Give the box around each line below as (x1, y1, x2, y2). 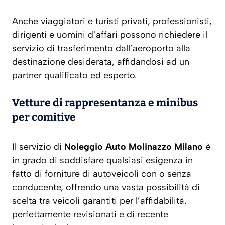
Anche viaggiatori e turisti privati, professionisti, (12, 16, 212, 27)
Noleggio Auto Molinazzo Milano (64, 141, 203, 153)
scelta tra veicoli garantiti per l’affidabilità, (12, 195, 187, 207)
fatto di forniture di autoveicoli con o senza (12, 168, 191, 180)
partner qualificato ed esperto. (12, 70, 137, 81)
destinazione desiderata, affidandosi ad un (12, 56, 189, 68)
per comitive (12, 110, 76, 124)
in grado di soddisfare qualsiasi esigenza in (12, 155, 193, 166)
